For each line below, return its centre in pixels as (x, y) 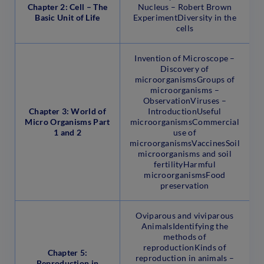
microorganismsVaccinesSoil (185, 143)
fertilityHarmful (185, 164)
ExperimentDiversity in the (185, 17)
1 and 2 (67, 132)
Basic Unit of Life (67, 17)
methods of (185, 236)
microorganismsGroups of (185, 79)
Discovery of (185, 68)
